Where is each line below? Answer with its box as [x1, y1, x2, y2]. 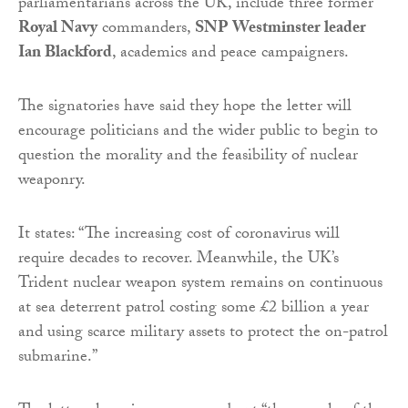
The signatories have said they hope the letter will [18, 94, 352, 123]
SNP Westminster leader [195, 15, 366, 45]
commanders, [97, 15, 195, 45]
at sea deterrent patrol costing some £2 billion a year [18, 295, 369, 324]
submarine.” [18, 344, 97, 373]
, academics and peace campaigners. [112, 40, 349, 69]
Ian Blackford [18, 40, 112, 69]
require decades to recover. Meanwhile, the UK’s [18, 246, 339, 275]
